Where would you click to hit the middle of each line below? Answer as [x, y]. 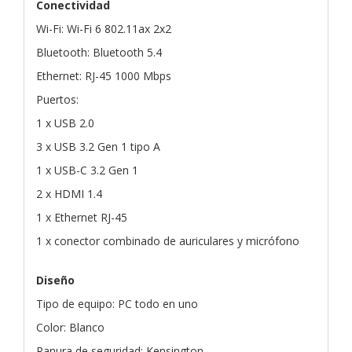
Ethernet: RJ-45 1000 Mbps [104, 75]
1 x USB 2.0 [65, 123]
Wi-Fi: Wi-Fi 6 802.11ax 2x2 [104, 28]
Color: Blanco [70, 327]
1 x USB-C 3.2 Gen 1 [87, 170]
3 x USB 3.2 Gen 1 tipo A [98, 146]
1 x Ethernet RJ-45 [82, 217]
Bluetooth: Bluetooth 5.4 [99, 52]
